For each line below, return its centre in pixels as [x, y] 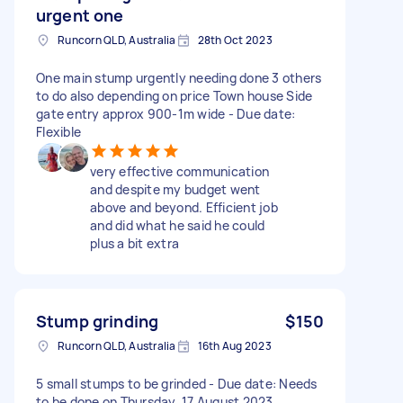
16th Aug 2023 [234, 345]
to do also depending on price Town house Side [175, 95]
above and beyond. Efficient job [184, 207]
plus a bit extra [134, 243]
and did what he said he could [178, 225]
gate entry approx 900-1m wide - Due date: [166, 113]
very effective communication [179, 171]
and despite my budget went [175, 189]
